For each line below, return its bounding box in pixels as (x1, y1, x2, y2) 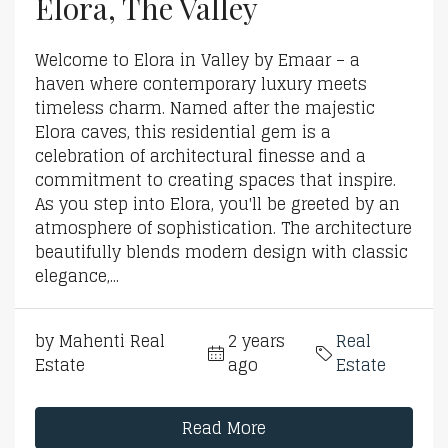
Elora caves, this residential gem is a (35, 118, 331, 147)
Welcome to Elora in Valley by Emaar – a (35, 46, 360, 75)
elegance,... (35, 262, 119, 291)
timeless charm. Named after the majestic (35, 94, 375, 123)
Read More (182, 414, 266, 443)
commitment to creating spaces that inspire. (35, 166, 396, 195)
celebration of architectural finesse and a (35, 142, 366, 171)
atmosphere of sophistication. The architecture (35, 214, 412, 243)
